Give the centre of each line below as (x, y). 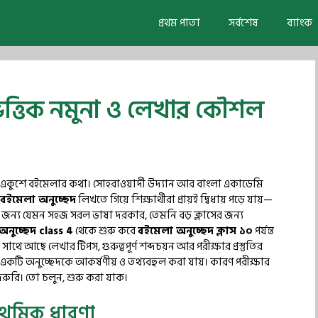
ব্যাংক (300, 23)
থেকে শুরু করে (105, 231)
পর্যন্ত (263, 231)
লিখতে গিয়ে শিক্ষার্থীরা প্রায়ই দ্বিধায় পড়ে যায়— (174, 200)
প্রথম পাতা (179, 23)
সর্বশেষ (243, 23)
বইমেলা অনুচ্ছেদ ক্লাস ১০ (195, 231)
